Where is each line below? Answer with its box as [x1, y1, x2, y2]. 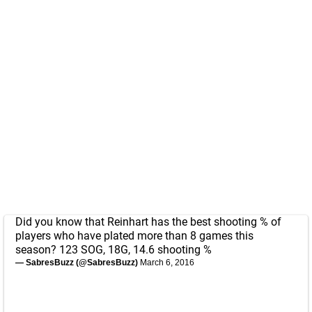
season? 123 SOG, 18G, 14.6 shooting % [15, 243, 212, 256]
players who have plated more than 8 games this [15, 229, 253, 242]
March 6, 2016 [140, 258, 194, 267]
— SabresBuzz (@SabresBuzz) [15, 258, 140, 267]
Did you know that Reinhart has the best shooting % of [15, 215, 281, 228]
